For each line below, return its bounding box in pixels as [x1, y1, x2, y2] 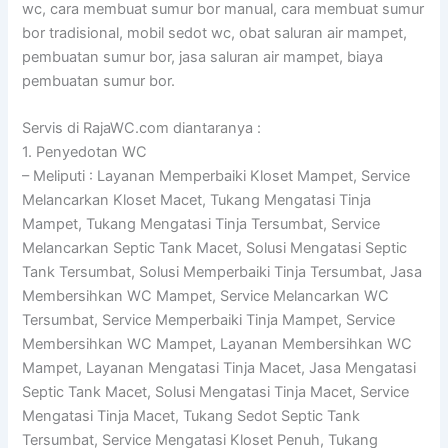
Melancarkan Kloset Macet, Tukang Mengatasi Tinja [22, 191, 372, 210]
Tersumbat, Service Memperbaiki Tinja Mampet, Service [22, 311, 396, 330]
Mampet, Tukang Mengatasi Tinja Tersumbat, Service [22, 215, 381, 234]
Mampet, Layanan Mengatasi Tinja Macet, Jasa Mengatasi [22, 359, 417, 378]
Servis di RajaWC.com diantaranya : [22, 119, 262, 138]
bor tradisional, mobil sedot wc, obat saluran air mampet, [22, 23, 408, 42]
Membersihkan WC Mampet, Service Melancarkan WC [22, 287, 390, 306]
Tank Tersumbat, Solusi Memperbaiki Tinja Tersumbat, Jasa [22, 263, 423, 282]
